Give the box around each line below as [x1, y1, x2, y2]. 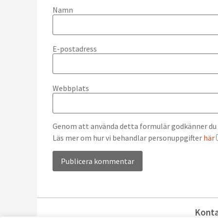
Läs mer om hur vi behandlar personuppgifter [53, 133, 203, 143]
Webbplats [53, 83, 89, 93]
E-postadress [53, 44, 97, 54]
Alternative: [53, 180, 92, 190]
